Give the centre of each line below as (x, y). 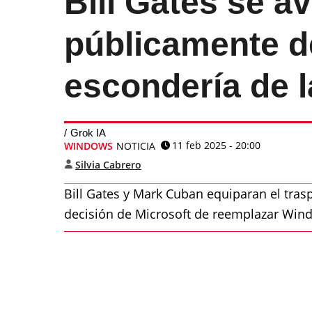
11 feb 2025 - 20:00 (216, 145)
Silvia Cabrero (108, 165)
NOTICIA (136, 146)
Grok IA (88, 133)
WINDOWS (88, 146)
